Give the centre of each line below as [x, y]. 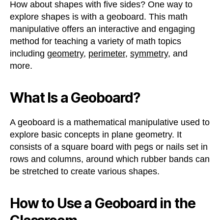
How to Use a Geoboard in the [103, 203]
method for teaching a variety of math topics [96, 41]
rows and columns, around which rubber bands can [110, 159]
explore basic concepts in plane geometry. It [96, 134]
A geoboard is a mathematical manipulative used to [110, 122]
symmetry [149, 53]
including [28, 53]
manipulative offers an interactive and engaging [102, 29]
